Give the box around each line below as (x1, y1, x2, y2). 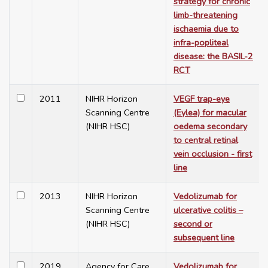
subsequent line (173, 232, 234, 244)
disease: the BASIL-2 (173, 50, 253, 63)
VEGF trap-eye (173, 93, 230, 105)
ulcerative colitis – (173, 204, 243, 217)
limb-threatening (173, 9, 237, 22)
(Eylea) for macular (173, 106, 246, 119)
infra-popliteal (173, 36, 229, 49)
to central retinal (173, 134, 238, 147)
